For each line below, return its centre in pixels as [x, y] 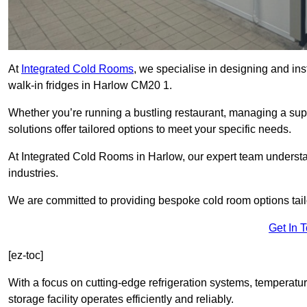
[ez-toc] [26, 256]
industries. [33, 173]
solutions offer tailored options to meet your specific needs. [150, 130]
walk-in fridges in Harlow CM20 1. [90, 86]
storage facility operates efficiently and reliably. [121, 299]
